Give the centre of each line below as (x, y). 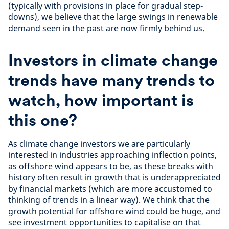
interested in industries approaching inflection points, (112, 155)
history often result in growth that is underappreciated (114, 177)
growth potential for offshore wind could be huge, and (114, 211)
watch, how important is (101, 100)
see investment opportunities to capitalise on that (105, 222)
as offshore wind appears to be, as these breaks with (111, 166)
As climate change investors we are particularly (99, 143)
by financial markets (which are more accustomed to (110, 188)
